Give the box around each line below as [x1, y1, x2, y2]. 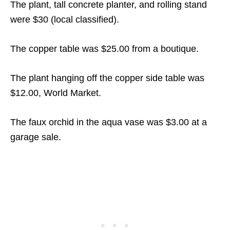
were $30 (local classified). [10, 14, 119, 25]
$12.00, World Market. [10, 88, 101, 99]
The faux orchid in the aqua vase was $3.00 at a [10, 117, 207, 128]
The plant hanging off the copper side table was [10, 73, 204, 84]
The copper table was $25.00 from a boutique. [10, 44, 199, 54]
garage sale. [10, 132, 61, 143]
